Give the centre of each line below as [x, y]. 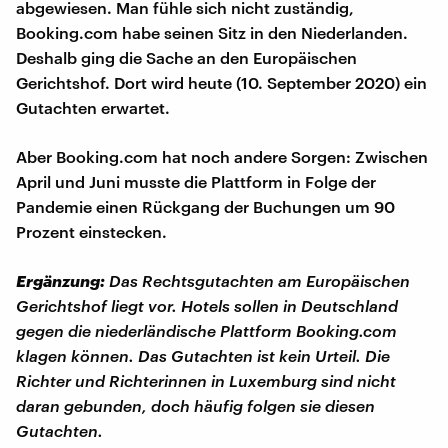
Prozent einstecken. [91, 231]
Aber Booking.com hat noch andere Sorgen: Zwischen [222, 156]
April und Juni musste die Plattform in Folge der [196, 181]
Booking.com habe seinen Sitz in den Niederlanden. [212, 32]
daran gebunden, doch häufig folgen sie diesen [195, 405]
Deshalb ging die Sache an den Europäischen [186, 57]
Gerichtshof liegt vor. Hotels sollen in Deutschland [207, 305]
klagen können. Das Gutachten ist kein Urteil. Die [203, 355]
